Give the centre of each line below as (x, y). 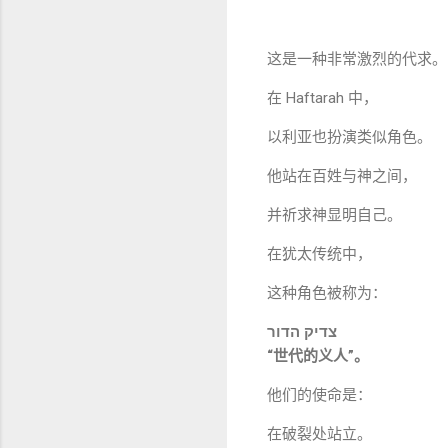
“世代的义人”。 (318, 355)
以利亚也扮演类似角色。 (349, 136)
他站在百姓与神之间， (342, 175)
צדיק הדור (302, 331)
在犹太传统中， (319, 253)
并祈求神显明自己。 (334, 214)
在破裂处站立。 (319, 433)
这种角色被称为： (327, 292)
